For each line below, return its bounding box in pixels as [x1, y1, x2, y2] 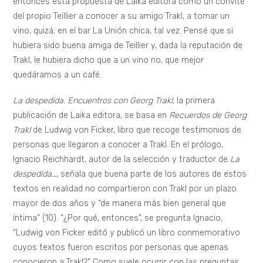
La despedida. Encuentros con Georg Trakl [13, 95, 173, 106]
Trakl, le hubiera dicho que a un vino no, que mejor [13, 55, 204, 65]
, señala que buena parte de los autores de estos [56, 168, 247, 179]
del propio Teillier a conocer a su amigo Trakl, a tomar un [13, 11, 230, 21]
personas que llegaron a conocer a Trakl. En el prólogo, [13, 139, 224, 150]
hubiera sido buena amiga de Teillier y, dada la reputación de [13, 40, 243, 50]
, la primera [173, 95, 215, 106]
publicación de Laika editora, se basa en [13, 110, 170, 120]
